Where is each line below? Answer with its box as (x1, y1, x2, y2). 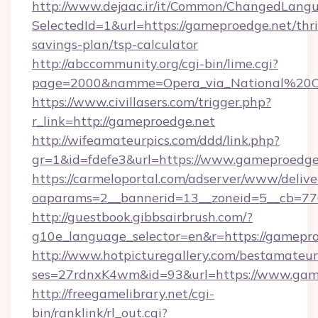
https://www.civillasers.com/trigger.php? (32, 94, 271, 110)
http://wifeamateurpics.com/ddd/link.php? (32, 132, 280, 148)
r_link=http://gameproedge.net (32, 113, 215, 129)
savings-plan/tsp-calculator (32, 36, 198, 53)
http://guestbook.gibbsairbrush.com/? (32, 209, 253, 225)
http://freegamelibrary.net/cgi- (32, 285, 214, 302)
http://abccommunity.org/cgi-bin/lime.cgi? (32, 55, 278, 72)
